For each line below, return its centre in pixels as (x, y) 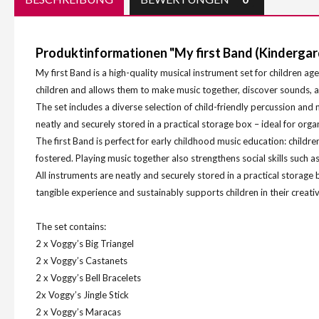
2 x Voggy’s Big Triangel (85, 244)
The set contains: (71, 226)
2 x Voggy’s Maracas (78, 312)
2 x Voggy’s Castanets (82, 261)
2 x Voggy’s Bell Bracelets (88, 278)
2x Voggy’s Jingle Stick (82, 295)
